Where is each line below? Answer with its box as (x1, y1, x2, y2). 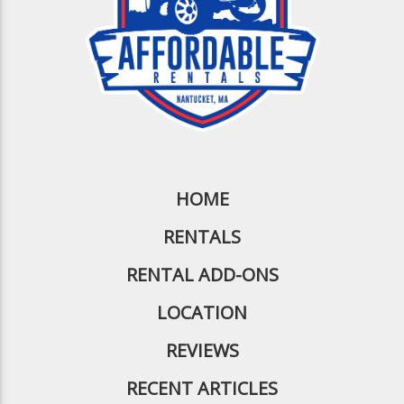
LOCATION (157, 299, 247, 325)
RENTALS (163, 224, 241, 249)
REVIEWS (165, 337, 239, 363)
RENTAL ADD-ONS (125, 262, 279, 287)
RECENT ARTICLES (126, 375, 278, 400)
